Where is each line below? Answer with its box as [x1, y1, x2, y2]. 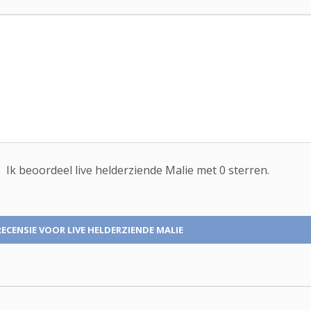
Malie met [165, 162, 219, 178]
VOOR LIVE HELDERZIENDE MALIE [39, 224, 183, 236]
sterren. [226, 162, 269, 178]
